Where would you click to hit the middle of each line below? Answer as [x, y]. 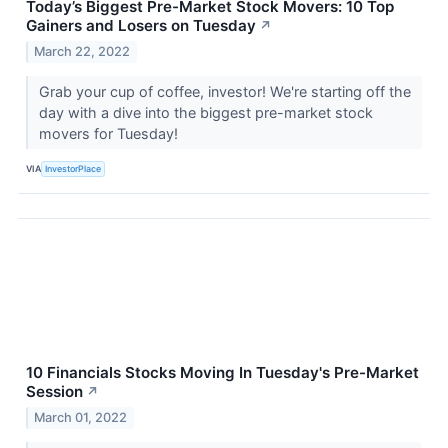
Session [54, 391]
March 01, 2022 [81, 417]
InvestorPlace [73, 169]
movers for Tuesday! [110, 133]
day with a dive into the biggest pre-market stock [205, 112]
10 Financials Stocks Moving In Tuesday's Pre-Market [222, 372]
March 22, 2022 [82, 51]
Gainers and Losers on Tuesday [141, 26]
